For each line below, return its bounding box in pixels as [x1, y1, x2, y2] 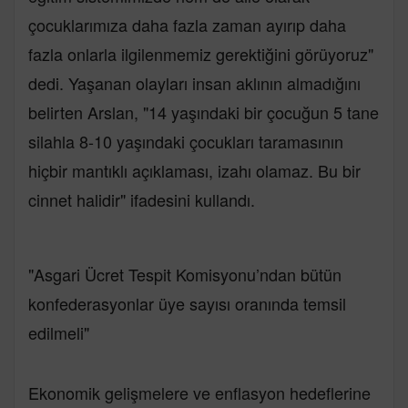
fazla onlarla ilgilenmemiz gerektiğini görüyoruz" [28, 41, 373, 66]
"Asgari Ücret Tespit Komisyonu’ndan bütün [28, 261, 342, 286]
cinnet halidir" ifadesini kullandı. [28, 187, 255, 211]
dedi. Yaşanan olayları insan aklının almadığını [28, 70, 361, 95]
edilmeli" [28, 320, 89, 344]
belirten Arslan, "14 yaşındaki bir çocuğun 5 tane [28, 99, 379, 124]
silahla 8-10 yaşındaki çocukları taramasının [28, 128, 343, 153]
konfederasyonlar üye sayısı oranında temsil [28, 291, 346, 315]
